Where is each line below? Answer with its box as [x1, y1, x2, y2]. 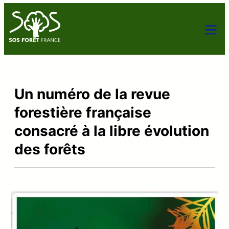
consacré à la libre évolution [14, 122, 209, 140]
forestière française [14, 103, 151, 121]
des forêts [14, 140, 85, 158]
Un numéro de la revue [14, 85, 170, 103]
